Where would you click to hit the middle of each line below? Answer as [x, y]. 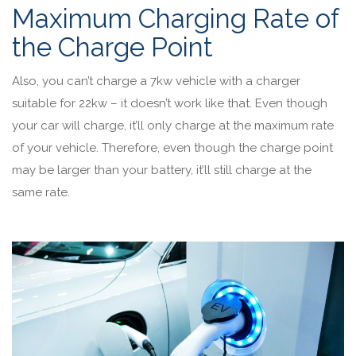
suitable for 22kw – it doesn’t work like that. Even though [170, 103]
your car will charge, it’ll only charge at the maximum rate [173, 125]
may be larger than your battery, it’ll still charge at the [162, 170]
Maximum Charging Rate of [175, 18]
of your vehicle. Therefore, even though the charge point [172, 147]
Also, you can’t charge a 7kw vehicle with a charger [156, 81]
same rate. [43, 192]
